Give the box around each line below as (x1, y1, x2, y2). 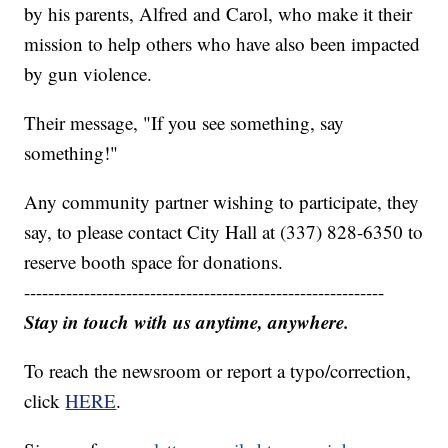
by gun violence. (24, 60, 153, 86)
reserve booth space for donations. (24, 248, 284, 274)
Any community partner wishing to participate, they (24, 188, 420, 214)
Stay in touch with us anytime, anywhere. (24, 307, 350, 335)
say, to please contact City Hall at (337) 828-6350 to (24, 218, 424, 244)
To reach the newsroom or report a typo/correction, (24, 357, 412, 383)
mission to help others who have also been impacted (24, 30, 421, 56)
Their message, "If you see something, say (24, 109, 345, 135)
